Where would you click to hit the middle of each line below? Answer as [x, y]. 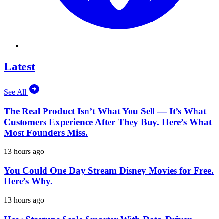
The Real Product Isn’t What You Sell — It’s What [105, 111]
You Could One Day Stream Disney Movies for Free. [109, 171]
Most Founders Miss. [46, 132]
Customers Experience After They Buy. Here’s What [108, 122]
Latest [20, 67]
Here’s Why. [28, 181]
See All [16, 92]
